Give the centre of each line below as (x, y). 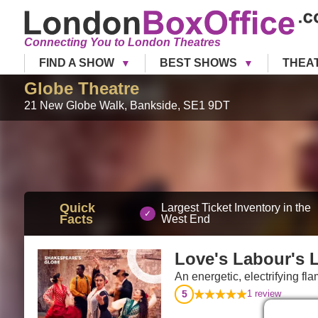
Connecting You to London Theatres (122, 42)
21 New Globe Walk (74, 105)
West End (185, 219)
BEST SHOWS (199, 62)
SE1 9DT (206, 105)
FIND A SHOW (78, 62)
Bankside (153, 105)
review (267, 294)
